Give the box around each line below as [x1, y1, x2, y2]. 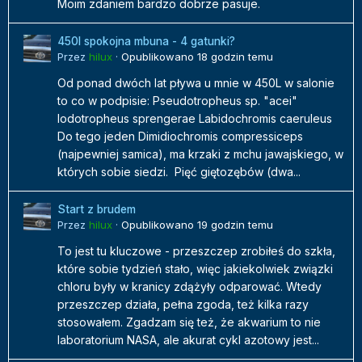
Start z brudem [57, 203, 136, 217]
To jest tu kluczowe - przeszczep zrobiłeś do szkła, [57, 244, 335, 259]
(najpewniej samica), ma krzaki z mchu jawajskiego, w [57, 147, 343, 162]
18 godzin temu [197, 50, 273, 64]
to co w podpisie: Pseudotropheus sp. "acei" [57, 94, 297, 108]
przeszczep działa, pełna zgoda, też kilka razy [57, 297, 309, 312]
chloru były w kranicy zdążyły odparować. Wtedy [57, 280, 322, 294]
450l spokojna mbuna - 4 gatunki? [57, 35, 235, 48]
